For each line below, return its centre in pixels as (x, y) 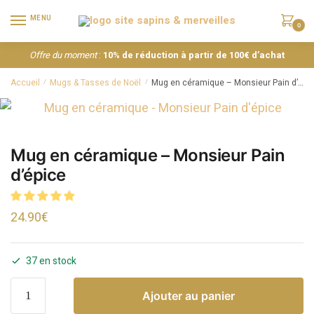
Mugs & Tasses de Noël (96, 82)
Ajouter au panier (189, 295)
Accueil (25, 82)
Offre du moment (63, 55)
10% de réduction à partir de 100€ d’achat (194, 55)
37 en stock (51, 261)
